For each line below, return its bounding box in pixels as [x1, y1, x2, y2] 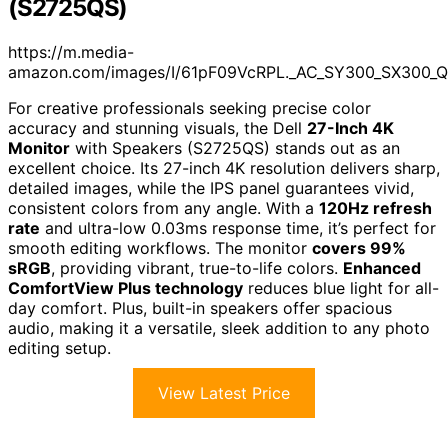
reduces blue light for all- [243, 277, 439, 298]
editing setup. [8, 337, 111, 358]
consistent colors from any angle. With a [8, 197, 319, 218]
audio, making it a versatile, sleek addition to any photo [8, 317, 430, 338]
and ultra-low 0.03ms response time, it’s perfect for [40, 217, 436, 238]
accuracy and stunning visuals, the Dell [8, 117, 307, 138]
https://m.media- [8, 41, 134, 62]
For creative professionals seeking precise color [8, 97, 371, 118]
